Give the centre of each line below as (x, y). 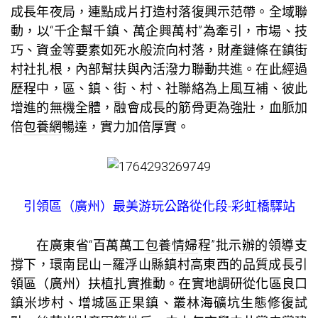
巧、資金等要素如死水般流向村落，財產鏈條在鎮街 (159, 50)
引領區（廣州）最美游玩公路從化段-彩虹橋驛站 (159, 206)
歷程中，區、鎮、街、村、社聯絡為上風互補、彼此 (159, 88)
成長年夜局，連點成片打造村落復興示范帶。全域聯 (159, 11)
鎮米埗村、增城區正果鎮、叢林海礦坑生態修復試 (159, 303)
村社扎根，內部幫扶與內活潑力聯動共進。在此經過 (159, 69)
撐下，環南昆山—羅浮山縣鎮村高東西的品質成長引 (159, 265)
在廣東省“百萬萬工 (91, 246)
